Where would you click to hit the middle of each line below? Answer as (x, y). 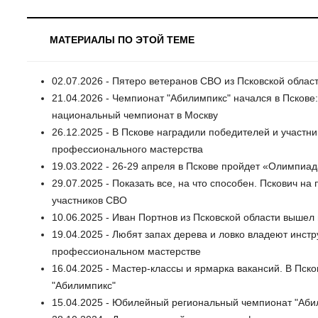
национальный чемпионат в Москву (135, 115)
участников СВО (89, 201)
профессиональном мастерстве (126, 252)
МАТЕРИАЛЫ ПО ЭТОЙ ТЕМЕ (122, 40)
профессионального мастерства (127, 149)
